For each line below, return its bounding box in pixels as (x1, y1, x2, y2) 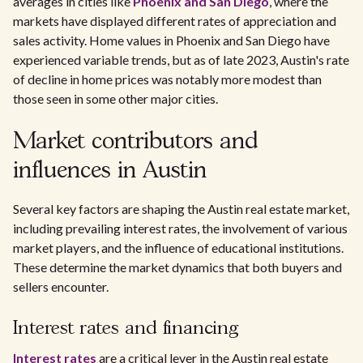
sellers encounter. (13, 279, 109, 294)
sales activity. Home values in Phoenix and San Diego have (13, 32, 330, 48)
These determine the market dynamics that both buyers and (13, 259, 342, 275)
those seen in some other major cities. (13, 91, 218, 106)
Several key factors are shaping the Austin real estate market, (13, 201, 349, 216)
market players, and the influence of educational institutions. (13, 240, 344, 255)
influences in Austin (13, 160, 207, 182)
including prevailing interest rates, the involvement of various (13, 220, 348, 236)
